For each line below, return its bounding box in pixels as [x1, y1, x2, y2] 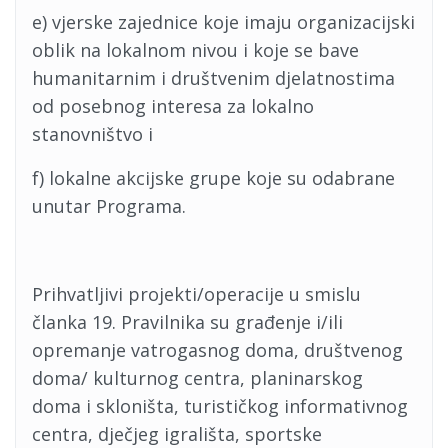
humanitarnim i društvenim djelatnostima [32, 66, 395, 90]
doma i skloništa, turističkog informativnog [32, 394, 408, 418]
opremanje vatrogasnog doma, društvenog [32, 338, 403, 362]
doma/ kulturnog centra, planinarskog [32, 366, 363, 390]
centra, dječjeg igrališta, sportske [32, 422, 322, 446]
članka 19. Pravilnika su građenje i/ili [32, 310, 343, 334]
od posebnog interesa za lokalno [32, 94, 314, 118]
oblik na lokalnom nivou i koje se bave [32, 38, 359, 62]
